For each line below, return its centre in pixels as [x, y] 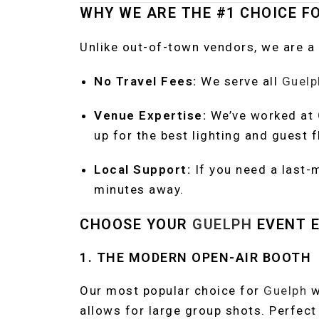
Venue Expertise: [150, 115]
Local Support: [142, 169]
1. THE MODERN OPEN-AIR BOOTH [195, 257]
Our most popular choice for [172, 291]
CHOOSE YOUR [136, 224]
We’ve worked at [262, 115]
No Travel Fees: [146, 81]
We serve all [239, 81]
